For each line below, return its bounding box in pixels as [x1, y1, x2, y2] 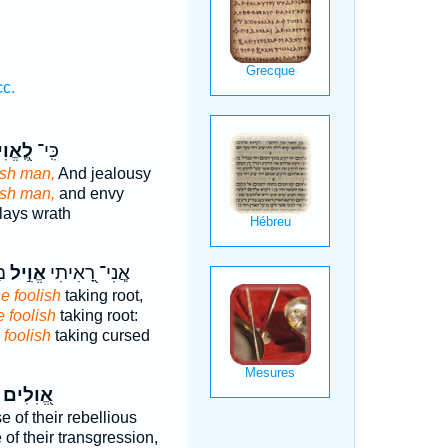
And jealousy [54, 165, 151, 182]
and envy [54, 185, 124, 202]
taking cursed [50, 327, 150, 344]
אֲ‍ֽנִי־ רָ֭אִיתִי [45, 262, 130, 284]
